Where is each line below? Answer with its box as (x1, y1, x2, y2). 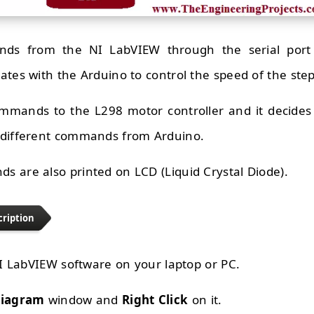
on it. (191, 292, 222, 308)
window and (44, 292, 123, 308)
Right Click (122, 292, 192, 308)
